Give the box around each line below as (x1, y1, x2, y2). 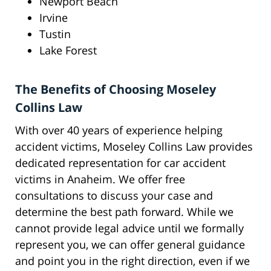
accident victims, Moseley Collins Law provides (15, 139, 253, 154)
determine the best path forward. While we (15, 204, 233, 220)
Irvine (39, 10, 68, 25)
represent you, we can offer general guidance (15, 237, 245, 252)
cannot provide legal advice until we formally (15, 221, 244, 236)
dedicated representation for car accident (15, 155, 226, 171)
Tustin (39, 27, 71, 42)
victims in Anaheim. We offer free (15, 172, 185, 187)
